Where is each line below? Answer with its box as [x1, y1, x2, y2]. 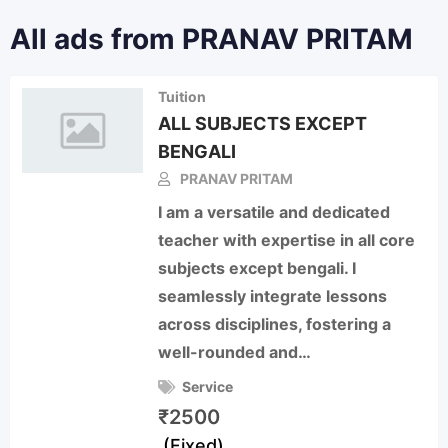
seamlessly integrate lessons [158, 286, 388, 306]
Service [182, 378, 234, 395]
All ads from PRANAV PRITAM [10, 22, 413, 56]
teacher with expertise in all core [158, 230, 416, 250]
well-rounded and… [158, 342, 312, 362]
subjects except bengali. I [158, 258, 357, 278]
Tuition [158, 88, 207, 105]
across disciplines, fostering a [158, 314, 392, 334]
